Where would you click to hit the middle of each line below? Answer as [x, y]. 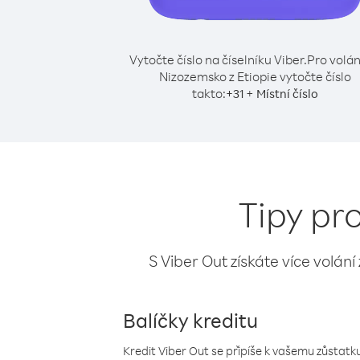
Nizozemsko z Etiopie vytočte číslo [255, 76]
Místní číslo [287, 94]
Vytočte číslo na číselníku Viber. [218, 59]
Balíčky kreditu [190, 320]
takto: [209, 93]
